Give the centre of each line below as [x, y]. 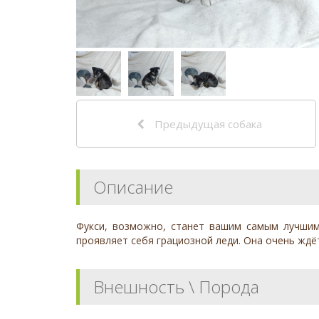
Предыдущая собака [207, 124]
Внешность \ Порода [176, 287]
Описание [133, 187]
